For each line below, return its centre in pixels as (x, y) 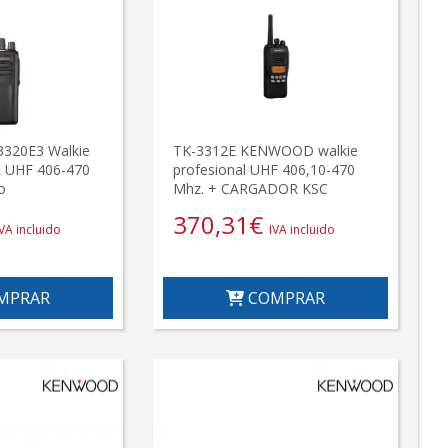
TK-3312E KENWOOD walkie (266, 151)
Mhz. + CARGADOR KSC (251, 189)
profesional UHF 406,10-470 (264, 170)
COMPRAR (285, 298)
